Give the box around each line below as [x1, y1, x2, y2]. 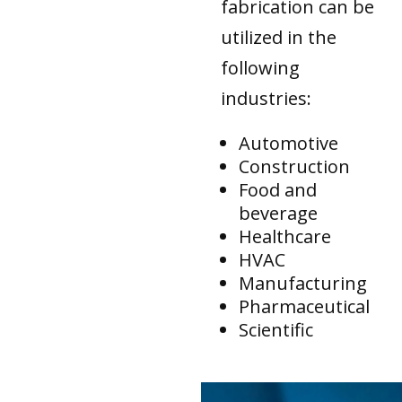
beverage [239, 200, 319, 225]
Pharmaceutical [239, 293, 371, 319]
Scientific [239, 317, 314, 342]
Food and [239, 177, 318, 202]
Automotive [239, 130, 339, 155]
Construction [239, 153, 351, 179]
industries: [221, 85, 312, 110]
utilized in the [221, 24, 337, 49]
